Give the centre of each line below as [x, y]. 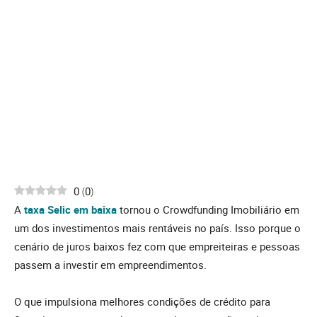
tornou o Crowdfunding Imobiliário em [208, 210]
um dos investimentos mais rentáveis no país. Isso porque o [157, 228]
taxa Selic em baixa [70, 210]
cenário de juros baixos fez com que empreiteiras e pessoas [157, 247]
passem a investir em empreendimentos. [110, 265]
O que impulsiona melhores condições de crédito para [142, 302]
